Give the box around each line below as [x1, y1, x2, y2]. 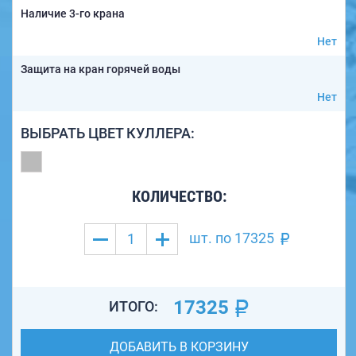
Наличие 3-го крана [21, 7, 125, 21]
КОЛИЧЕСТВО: [131, 187, 226, 207]
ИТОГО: [109, 298, 161, 315]
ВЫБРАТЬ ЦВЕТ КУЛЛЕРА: [21, 125, 195, 142]
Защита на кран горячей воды [21, 63, 180, 76]
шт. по [185, 230, 234, 247]
